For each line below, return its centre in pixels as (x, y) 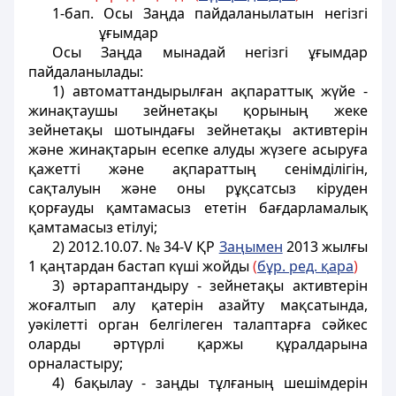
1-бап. (78, 13)
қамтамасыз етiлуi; (93, 227)
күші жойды (209, 266)
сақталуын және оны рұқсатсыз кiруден (198, 188)
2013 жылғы (325, 247)
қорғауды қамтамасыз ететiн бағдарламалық (198, 208)
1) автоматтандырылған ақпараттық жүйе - (209, 91)
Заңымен (251, 247)
